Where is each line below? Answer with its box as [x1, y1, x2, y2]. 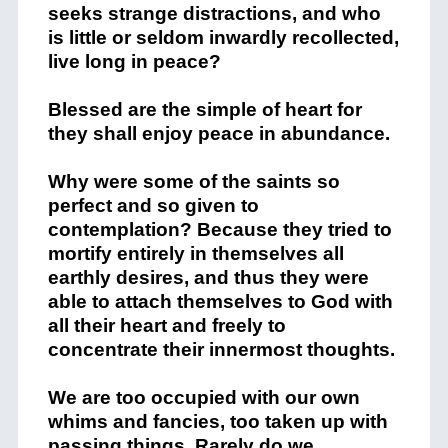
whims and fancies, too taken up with [47, 411, 388, 432]
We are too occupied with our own [47, 387, 360, 408]
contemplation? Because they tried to [47, 219, 392, 240]
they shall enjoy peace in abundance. [47, 123, 390, 144]
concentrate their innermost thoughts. [47, 339, 395, 360]
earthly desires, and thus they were [47, 267, 369, 288]
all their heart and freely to [47, 315, 286, 336]
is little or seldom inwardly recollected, [47, 27, 399, 48]
